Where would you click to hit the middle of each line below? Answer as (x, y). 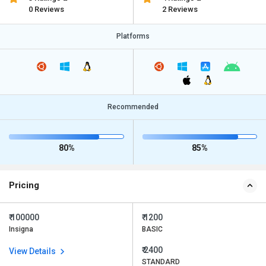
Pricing (24, 186)
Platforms (133, 36)
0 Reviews (47, 9)
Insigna (21, 229)
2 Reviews (180, 9)
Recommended (133, 107)
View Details (33, 251)
